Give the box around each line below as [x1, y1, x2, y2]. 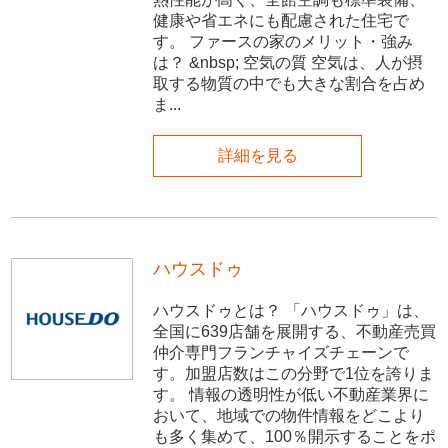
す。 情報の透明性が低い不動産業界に [153, 386, 430, 404]
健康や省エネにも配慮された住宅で [153, 11, 410, 29]
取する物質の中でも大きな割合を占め [153, 74, 426, 92]
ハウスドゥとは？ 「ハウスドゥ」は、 [153, 302, 430, 320]
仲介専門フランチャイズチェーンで [153, 344, 410, 362]
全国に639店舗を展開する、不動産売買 [153, 323, 437, 341]
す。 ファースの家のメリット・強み [153, 32, 414, 50]
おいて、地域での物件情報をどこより [153, 407, 426, 425]
